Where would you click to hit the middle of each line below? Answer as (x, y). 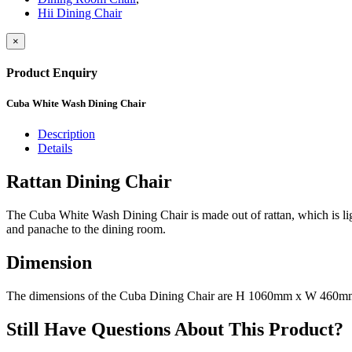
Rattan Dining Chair (89, 182)
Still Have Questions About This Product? (175, 329)
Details (55, 148)
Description (66, 134)
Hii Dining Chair (80, 13)
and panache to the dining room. (86, 229)
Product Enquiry (52, 72)
